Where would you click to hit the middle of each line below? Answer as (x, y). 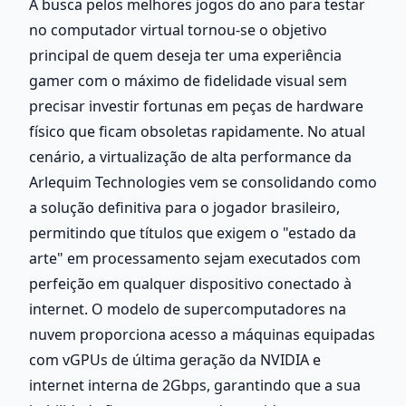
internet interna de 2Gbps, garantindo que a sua (195, 385)
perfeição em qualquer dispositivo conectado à (190, 283)
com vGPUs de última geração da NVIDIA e (175, 359)
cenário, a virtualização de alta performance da (190, 156)
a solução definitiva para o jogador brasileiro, (184, 207)
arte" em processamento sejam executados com (195, 258)
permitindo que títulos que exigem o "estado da (193, 232)
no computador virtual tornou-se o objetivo (178, 29)
